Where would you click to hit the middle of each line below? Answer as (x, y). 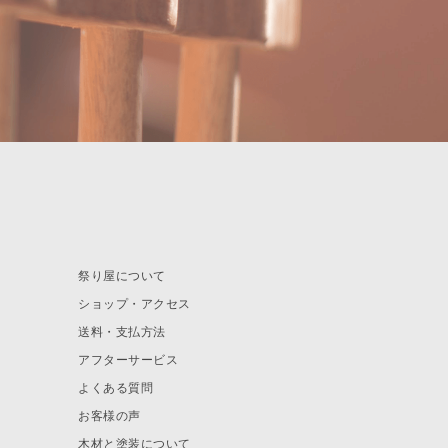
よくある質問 (116, 388)
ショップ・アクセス (134, 304)
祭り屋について (122, 276)
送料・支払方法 (122, 332)
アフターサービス (128, 360)
